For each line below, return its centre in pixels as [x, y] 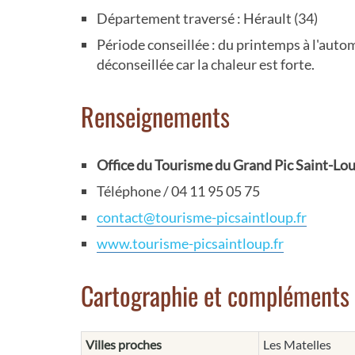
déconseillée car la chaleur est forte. [206, 64]
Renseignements [155, 116]
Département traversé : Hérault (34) [207, 18]
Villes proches [124, 344]
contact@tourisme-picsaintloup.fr [202, 217]
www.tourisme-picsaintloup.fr [190, 243]
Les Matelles [297, 344]
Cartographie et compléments [215, 295]
